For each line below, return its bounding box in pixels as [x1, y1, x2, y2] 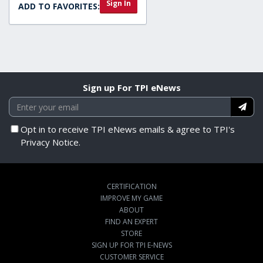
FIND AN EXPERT [105, 217, 158, 227]
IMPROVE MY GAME [100, 193, 163, 204]
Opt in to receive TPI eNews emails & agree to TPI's [21, 123, 235, 136]
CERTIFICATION [106, 181, 157, 192]
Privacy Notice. [21, 136, 80, 149]
